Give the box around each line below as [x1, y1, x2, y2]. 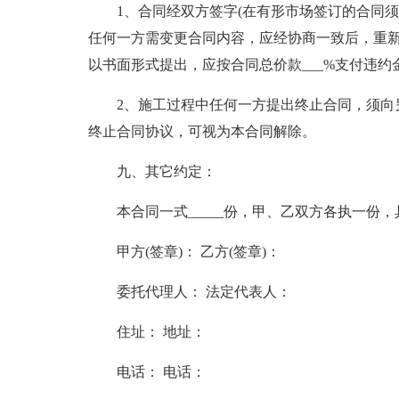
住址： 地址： [116, 324, 206, 339]
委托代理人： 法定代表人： [116, 284, 291, 299]
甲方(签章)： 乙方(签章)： [116, 244, 281, 259]
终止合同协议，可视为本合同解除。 [87, 124, 316, 139]
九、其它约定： [116, 164, 216, 179]
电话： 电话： [116, 364, 206, 379]
